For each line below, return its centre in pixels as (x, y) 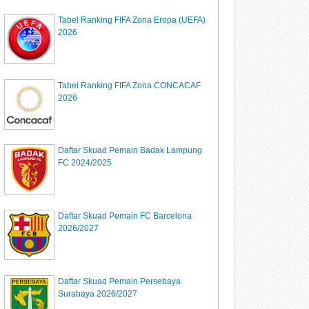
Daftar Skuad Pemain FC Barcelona (125, 216)
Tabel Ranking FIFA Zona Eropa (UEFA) (132, 20)
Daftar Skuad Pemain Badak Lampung (130, 151)
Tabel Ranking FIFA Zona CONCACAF (130, 85)
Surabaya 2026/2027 (98, 293)
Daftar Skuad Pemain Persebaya (120, 281)
